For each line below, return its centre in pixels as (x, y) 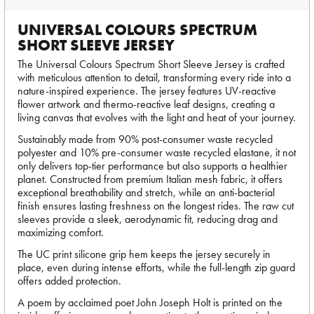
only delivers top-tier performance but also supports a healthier (152, 166)
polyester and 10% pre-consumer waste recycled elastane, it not (157, 152)
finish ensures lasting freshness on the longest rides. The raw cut (156, 206)
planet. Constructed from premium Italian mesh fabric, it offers (150, 179)
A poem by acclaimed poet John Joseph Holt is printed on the (150, 302)
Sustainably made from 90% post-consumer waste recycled (145, 139)
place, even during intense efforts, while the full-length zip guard (156, 267)
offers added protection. (69, 281)
